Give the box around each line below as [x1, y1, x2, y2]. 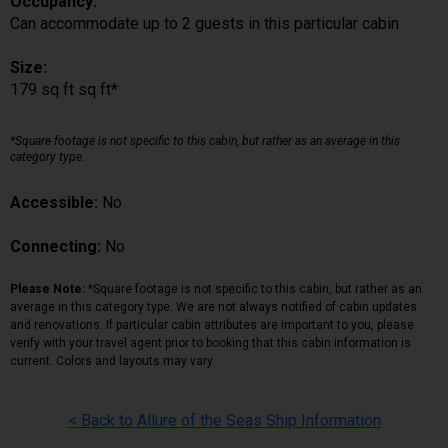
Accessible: [10, 192, 102, 212]
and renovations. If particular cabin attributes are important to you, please [10, 317, 414, 332]
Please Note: [10, 281, 88, 296]
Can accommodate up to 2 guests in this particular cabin [10, 13, 399, 33]
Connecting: [10, 236, 105, 256]
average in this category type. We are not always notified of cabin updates [10, 299, 417, 314]
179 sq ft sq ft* [10, 79, 118, 99]
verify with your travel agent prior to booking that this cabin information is [10, 335, 411, 350]
